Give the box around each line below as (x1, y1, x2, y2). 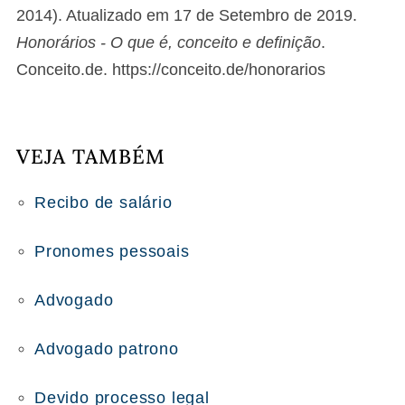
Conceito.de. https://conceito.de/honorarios (16, 61, 325, 79)
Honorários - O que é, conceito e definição (16, 33, 321, 52)
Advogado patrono (34, 340, 179, 358)
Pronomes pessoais (34, 242, 190, 260)
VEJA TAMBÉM (16, 144, 165, 169)
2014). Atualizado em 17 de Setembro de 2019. (16, 6, 357, 24)
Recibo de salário (34, 193, 173, 212)
